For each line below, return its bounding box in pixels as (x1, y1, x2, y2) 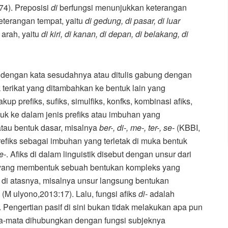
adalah (148, 187, 175, 199)
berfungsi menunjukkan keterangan (58, 1, 187, 13)
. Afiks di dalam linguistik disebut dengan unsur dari (6, 148, 191, 160)
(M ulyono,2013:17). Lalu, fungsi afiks (2, 187, 138, 199)
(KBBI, (175, 121, 200, 133)
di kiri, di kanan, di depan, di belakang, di (41, 27, 188, 40)
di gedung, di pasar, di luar (85, 14, 180, 26)
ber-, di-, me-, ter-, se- (99, 121, 175, 133)
